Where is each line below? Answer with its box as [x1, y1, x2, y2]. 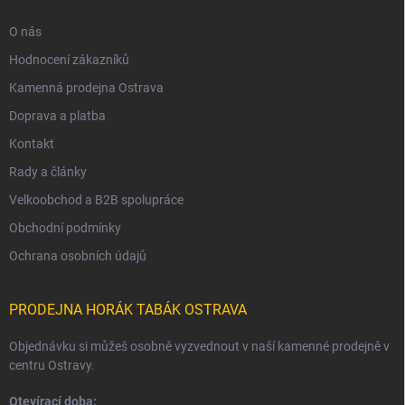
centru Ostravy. [9, 358, 95, 373]
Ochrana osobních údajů [9, 249, 146, 264]
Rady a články [9, 165, 87, 180]
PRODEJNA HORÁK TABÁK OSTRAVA [9, 301, 247, 319]
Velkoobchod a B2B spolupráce [9, 193, 184, 208]
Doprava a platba [9, 108, 106, 124]
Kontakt [9, 137, 54, 152]
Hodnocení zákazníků [9, 52, 129, 68]
